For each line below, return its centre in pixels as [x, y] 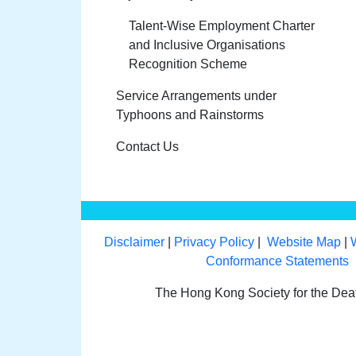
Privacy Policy [215, 242]
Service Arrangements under [196, 96]
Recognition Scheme [188, 64]
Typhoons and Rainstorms [190, 115]
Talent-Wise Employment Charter [222, 26]
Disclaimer [135, 242]
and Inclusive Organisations [207, 45]
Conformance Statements [277, 261]
